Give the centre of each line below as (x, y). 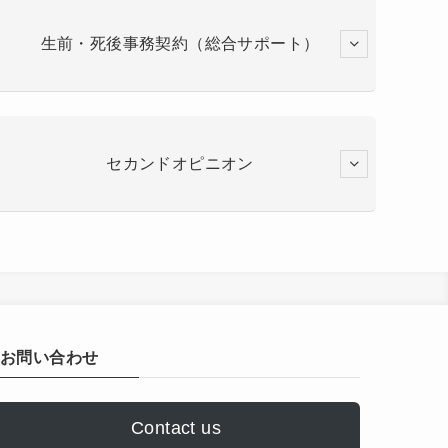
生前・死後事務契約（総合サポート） (180, 43)
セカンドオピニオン (180, 163)
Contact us (176, 428)
